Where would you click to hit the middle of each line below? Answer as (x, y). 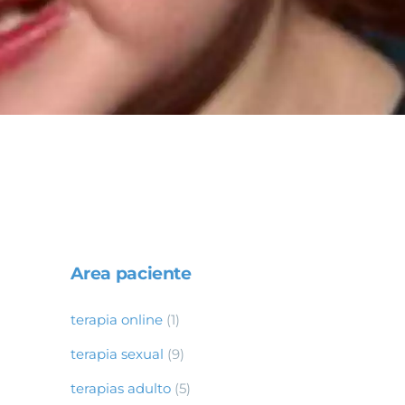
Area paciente (131, 274)
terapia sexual (117, 353)
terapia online (116, 319)
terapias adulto (120, 388)
